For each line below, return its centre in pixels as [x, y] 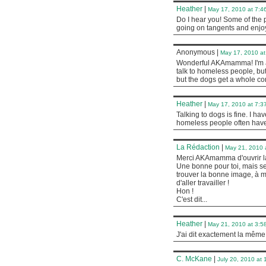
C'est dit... [192, 199]
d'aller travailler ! [203, 183]
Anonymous [197, 52]
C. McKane [194, 259]
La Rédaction [198, 147]
